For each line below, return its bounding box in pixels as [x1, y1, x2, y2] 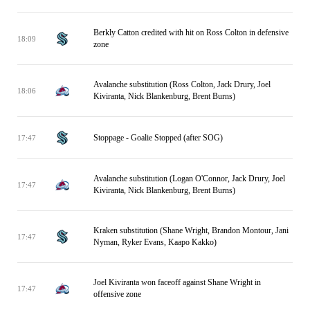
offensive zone [93, 289, 141, 299]
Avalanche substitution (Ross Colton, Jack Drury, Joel [93, 80, 271, 89]
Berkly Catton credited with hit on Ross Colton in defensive [93, 28, 289, 37]
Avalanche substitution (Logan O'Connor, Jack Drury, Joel [93, 174, 285, 183]
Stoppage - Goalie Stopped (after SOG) [93, 132, 223, 143]
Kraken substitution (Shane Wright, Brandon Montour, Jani [93, 226, 289, 235]
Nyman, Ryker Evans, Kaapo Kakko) [93, 237, 217, 247]
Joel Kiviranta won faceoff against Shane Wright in [93, 277, 261, 287]
